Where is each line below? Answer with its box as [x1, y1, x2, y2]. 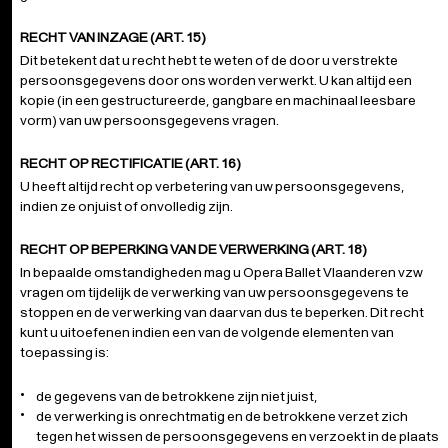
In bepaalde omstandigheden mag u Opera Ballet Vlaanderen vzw [20, 263, 423, 281]
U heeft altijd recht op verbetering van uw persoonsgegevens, [20, 177, 405, 195]
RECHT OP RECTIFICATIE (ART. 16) [20, 154, 241, 172]
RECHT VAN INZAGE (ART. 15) [20, 28, 206, 46]
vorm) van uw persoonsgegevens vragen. [20, 111, 279, 129]
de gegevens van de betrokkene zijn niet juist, [36, 387, 318, 405]
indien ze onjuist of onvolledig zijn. [20, 197, 233, 215]
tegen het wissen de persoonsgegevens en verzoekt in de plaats [36, 427, 439, 445]
